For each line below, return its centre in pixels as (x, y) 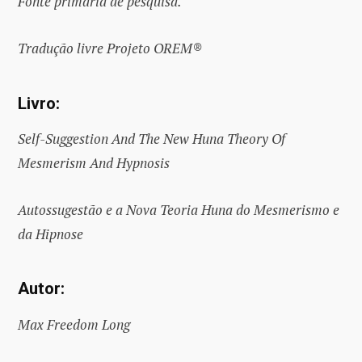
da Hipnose (51, 234)
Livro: (39, 103)
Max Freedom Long (74, 324)
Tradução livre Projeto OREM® (110, 48)
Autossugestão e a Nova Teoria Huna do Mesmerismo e (179, 209)
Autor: (41, 289)
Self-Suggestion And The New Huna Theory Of (152, 138)
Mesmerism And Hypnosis (94, 162)
